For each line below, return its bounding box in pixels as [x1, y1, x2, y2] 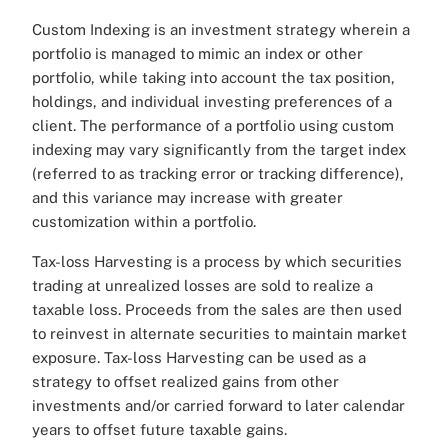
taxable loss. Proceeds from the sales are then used [32, 301, 402, 319]
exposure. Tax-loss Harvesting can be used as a [32, 349, 366, 367]
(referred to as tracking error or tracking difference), [32, 165, 404, 183]
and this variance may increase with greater [32, 189, 343, 207]
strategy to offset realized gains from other [32, 373, 339, 391]
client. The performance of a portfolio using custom [32, 117, 394, 135]
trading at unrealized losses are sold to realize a [32, 277, 373, 295]
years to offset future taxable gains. [32, 421, 287, 439]
